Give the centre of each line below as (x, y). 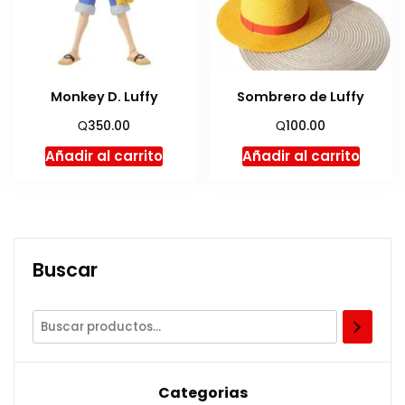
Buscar (65, 270)
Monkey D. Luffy (104, 97)
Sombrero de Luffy (301, 97)
